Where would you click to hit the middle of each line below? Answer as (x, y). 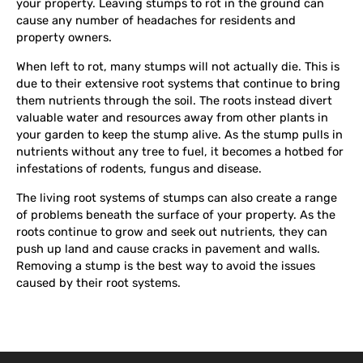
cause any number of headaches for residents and (156, 21)
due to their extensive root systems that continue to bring (178, 83)
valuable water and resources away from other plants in (172, 117)
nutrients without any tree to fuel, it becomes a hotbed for (180, 152)
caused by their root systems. (98, 282)
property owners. (64, 38)
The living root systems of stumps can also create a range (177, 197)
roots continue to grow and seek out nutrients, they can (172, 231)
